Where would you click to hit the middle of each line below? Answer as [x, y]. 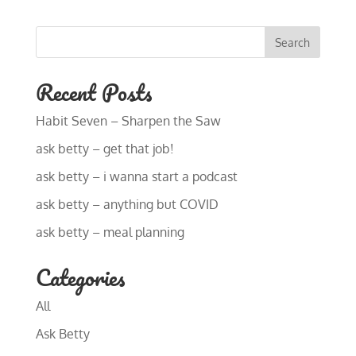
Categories [80, 277]
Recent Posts [93, 92]
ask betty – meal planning [110, 232]
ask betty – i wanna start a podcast [136, 176]
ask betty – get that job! [104, 149]
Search [293, 42]
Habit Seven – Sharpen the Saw [128, 121]
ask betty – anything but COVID [127, 204]
